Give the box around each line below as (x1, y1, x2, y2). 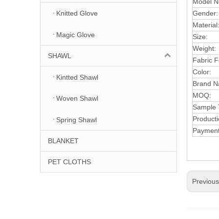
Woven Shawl (56, 94, 98, 103)
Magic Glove (56, 30, 95, 39)
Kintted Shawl (56, 73, 98, 81)
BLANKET (48, 136, 79, 145)
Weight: (193, 44, 216, 52)
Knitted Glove (56, 9, 98, 18)
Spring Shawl (56, 115, 97, 124)
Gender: (193, 9, 218, 17)
